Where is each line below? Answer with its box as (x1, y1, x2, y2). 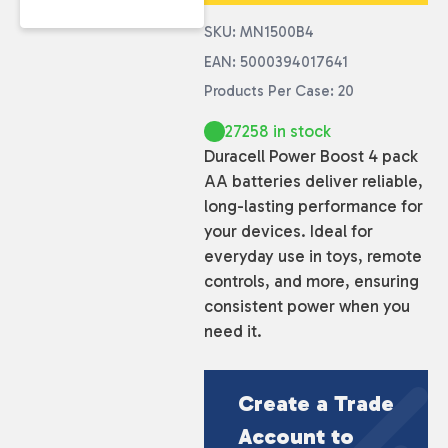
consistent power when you (203, 296, 410, 317)
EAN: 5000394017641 (203, 52, 348, 71)
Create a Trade (237, 389, 394, 417)
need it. (203, 321, 262, 342)
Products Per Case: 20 (203, 82, 354, 101)
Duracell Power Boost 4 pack (203, 146, 418, 167)
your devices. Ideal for (203, 221, 373, 242)
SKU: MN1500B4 (203, 23, 314, 42)
